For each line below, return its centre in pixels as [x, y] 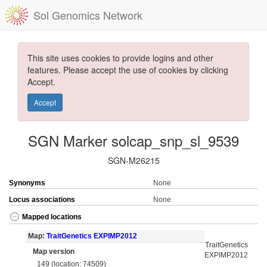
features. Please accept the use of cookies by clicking [128, 70]
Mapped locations [52, 217]
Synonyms [27, 183]
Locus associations [42, 200]
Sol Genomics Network [88, 15]
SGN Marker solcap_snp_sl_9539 [133, 140]
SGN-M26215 [133, 160]
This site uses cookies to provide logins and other [120, 58]
